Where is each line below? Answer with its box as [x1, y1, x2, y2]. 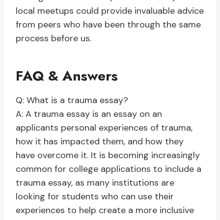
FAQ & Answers [16, 66, 118, 86]
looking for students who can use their [16, 191, 174, 203]
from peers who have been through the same [16, 19, 201, 31]
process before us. [16, 32, 91, 45]
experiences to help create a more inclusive [16, 204, 194, 217]
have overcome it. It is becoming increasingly [16, 149, 200, 162]
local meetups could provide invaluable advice [16, 5, 204, 17]
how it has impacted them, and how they [16, 136, 184, 148]
